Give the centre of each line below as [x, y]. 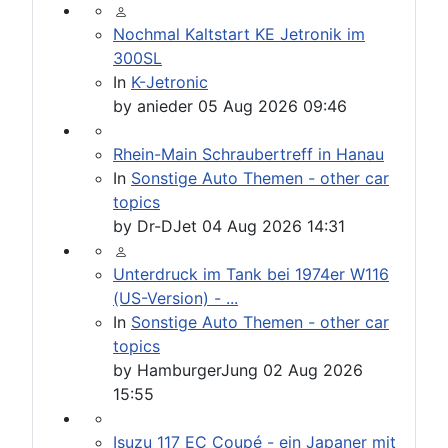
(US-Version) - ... [175, 298]
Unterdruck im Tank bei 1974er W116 [251, 274]
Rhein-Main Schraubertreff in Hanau [248, 154]
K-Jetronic [169, 82]
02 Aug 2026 [313, 370]
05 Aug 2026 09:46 [272, 106]
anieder [165, 106]
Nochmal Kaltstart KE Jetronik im [239, 34]
